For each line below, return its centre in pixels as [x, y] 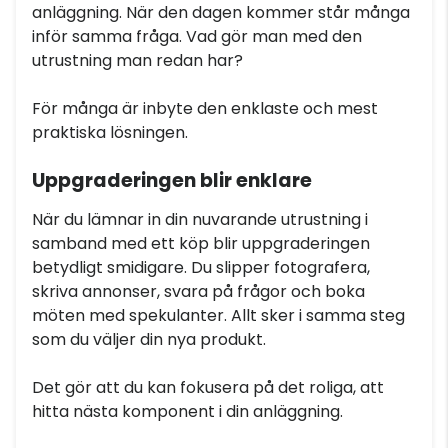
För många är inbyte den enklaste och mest [205, 108]
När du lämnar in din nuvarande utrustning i [200, 219]
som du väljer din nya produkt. [149, 339]
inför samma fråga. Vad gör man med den [197, 36]
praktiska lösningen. [110, 132]
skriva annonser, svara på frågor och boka [198, 291]
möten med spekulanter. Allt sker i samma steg [218, 315]
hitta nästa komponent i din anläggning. [187, 411]
